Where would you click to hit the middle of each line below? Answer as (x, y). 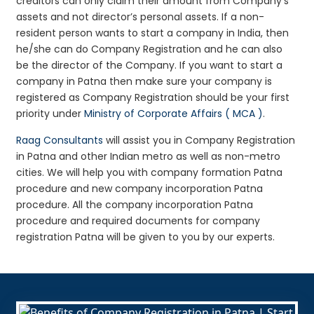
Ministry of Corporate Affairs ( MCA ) (174, 113)
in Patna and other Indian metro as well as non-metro (149, 156)
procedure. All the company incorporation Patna (135, 204)
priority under (50, 113)
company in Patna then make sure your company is (144, 81)
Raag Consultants (60, 140)
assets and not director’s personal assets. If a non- (141, 16)
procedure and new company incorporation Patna (140, 188)
